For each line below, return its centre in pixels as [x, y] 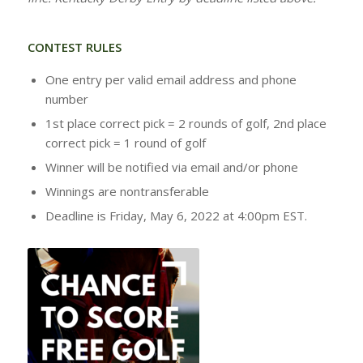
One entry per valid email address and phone [171, 79]
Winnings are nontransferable [127, 191]
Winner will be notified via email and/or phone [171, 167]
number [66, 99]
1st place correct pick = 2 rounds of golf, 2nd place [186, 123]
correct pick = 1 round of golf [125, 143]
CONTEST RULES [74, 47]
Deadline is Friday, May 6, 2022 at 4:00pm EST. [176, 216]
